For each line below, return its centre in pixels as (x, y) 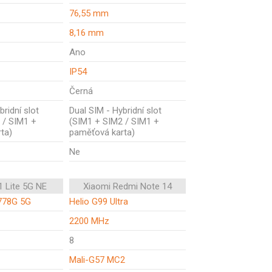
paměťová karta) (102, 132)
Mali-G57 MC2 (97, 260)
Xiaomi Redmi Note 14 (127, 186)
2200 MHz (89, 221)
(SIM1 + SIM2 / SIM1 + (114, 121)
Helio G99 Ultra (99, 202)
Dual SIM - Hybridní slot (115, 110)
